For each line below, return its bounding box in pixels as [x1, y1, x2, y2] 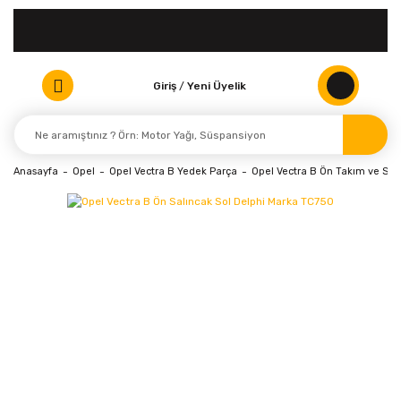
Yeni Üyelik [187, 79, 247, 92]
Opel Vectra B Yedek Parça [109, 166, 237, 177]
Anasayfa [13, 166, 58, 177]
